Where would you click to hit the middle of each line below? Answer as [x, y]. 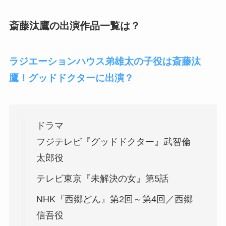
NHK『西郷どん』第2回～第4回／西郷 [114, 200]
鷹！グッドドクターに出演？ [71, 78]
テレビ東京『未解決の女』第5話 [102, 179]
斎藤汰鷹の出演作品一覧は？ [74, 26]
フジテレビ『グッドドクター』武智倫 [113, 142]
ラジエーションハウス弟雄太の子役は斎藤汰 [105, 61]
